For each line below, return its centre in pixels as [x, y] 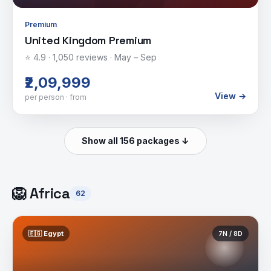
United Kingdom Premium [88, 40]
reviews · [94, 57]
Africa [50, 193]
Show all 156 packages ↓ [135, 141]
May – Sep [135, 57]
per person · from [56, 97]
